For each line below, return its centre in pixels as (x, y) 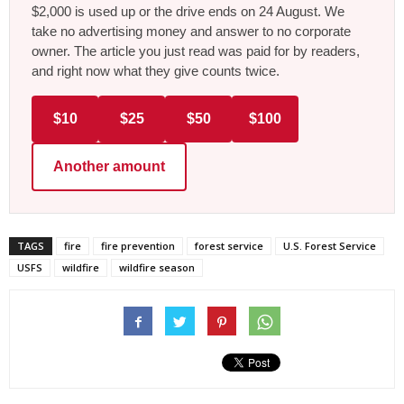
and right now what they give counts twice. (156, 70)
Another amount (109, 166)
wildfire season (157, 267)
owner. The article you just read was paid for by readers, (196, 50)
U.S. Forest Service (330, 245)
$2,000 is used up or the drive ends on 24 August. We (188, 11)
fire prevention (138, 245)
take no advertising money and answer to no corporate (191, 31)
